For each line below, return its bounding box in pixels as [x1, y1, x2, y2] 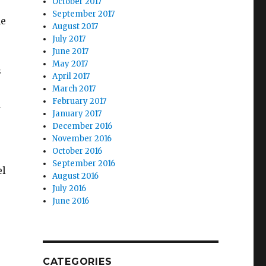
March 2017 [52, 84, 96, 94]
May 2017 [52, 59, 88, 69]
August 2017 [52, 21, 99, 31]
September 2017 [52, 9, 115, 19]
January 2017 [52, 109, 102, 119]
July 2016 [52, 183, 87, 194]
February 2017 [52, 96, 107, 106]
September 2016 [52, 159, 116, 169]
